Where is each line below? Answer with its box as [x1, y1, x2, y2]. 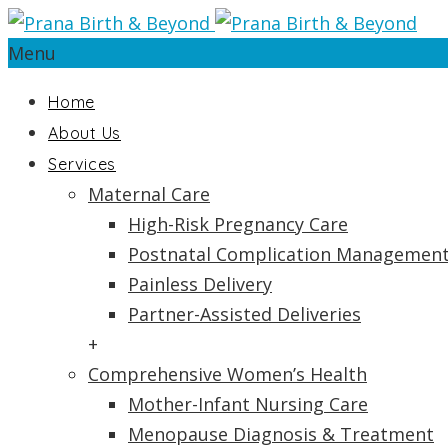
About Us [48, 123, 121, 143]
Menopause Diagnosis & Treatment [128, 422, 434, 446]
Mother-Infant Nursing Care [128, 392, 368, 416]
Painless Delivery [128, 272, 272, 296]
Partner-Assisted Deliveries [128, 302, 361, 326]
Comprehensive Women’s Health [88, 362, 367, 386]
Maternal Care [88, 182, 210, 206]
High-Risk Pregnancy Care [128, 212, 348, 236]
